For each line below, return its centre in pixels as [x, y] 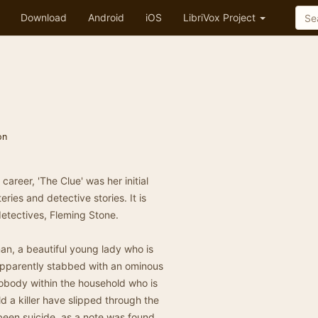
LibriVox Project [221, 17]
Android [106, 17]
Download [44, 17]
